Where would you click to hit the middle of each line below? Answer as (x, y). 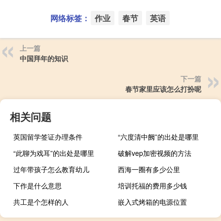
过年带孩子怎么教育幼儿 (51, 169)
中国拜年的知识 (44, 58)
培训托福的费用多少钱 (153, 185)
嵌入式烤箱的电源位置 (153, 202)
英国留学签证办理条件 (48, 136)
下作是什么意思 (37, 185)
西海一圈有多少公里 (149, 169)
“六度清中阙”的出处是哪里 (159, 136)
